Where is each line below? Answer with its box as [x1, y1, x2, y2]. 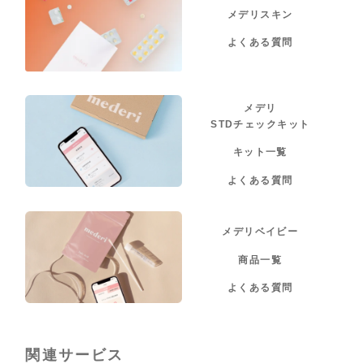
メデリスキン [227, 8, 293, 20]
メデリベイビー [222, 226, 299, 238]
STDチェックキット [210, 118, 310, 130]
